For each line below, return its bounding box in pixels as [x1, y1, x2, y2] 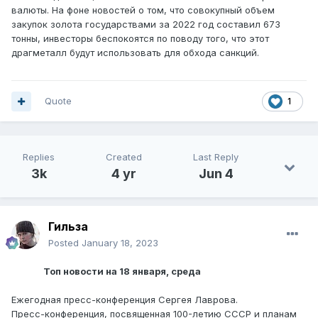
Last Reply [193, 151, 238, 163]
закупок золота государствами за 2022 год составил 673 [11, 18, 280, 30]
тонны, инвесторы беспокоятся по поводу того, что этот [11, 32, 269, 44]
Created [106, 151, 142, 163]
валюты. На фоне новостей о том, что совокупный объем [11, 4, 275, 16]
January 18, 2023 [82, 237, 158, 249]
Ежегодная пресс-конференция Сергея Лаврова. [11, 294, 238, 306]
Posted [48, 237, 82, 249]
